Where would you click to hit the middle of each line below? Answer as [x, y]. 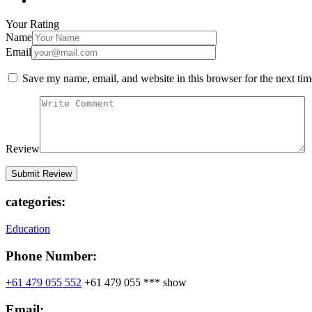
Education [28, 228]
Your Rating [32, 24]
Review [23, 149]
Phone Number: [51, 256]
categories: [36, 202]
